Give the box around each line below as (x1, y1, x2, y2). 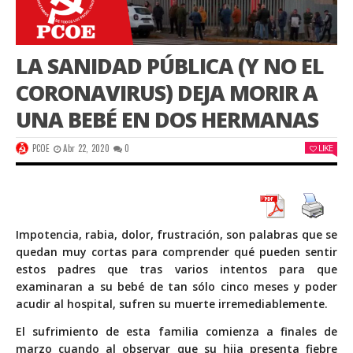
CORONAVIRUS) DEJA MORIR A (16, 78, 318, 108)
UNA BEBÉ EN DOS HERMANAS (16, 105, 318, 135)
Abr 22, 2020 (63, 142, 110, 155)
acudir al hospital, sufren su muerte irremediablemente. (16, 296, 328, 312)
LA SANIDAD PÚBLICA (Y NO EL (16, 51, 324, 81)
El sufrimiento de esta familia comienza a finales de (16, 324, 337, 340)
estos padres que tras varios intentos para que (16, 262, 337, 277)
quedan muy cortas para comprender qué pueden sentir (16, 244, 337, 260)
